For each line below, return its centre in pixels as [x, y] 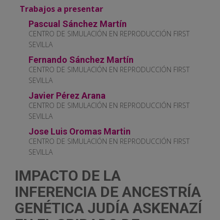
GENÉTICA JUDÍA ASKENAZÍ [108, 208]
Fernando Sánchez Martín [81, 60]
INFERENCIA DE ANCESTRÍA [108, 192]
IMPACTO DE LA [68, 176]
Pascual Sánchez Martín [78, 24]
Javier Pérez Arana [67, 96]
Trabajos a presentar [61, 9]
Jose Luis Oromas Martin [80, 132]
